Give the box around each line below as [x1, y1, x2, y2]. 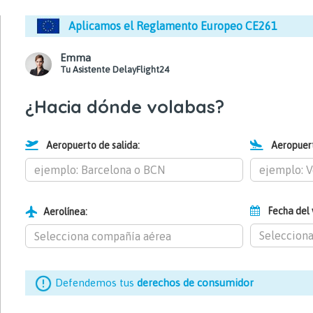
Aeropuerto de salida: [46, 140, 140, 151]
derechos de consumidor [137, 277, 254, 289]
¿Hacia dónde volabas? [25, 96, 224, 117]
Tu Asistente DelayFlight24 [60, 64, 170, 75]
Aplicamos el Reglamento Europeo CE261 [68, 20, 277, 32]
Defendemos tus [55, 277, 138, 289]
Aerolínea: [43, 206, 87, 217]
